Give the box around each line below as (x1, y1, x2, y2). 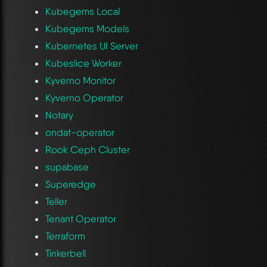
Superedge (45, 178, 96, 190)
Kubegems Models (45, 22, 129, 35)
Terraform (45, 229, 85, 242)
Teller (45, 195, 67, 207)
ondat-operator (45, 126, 114, 138)
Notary (45, 108, 73, 121)
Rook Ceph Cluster (45, 143, 130, 156)
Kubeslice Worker (45, 57, 122, 69)
